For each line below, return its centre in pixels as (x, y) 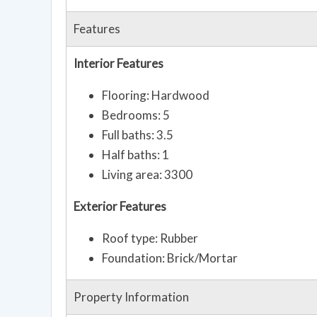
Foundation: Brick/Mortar (170, 258)
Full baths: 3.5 (138, 135)
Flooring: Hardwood (156, 96)
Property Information (131, 297)
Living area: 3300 (147, 175)
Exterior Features (120, 207)
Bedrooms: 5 (136, 115)
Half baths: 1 (136, 155)
